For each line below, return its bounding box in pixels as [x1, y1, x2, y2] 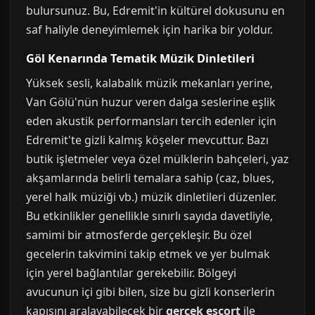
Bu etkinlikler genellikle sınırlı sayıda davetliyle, [26, 208, 273, 224]
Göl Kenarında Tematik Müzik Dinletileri [26, 51, 255, 66]
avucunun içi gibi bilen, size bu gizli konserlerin [26, 284, 275, 300]
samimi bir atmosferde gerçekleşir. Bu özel [26, 227, 252, 243]
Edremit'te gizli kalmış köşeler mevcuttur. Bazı [26, 132, 269, 148]
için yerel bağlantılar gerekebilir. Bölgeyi [26, 265, 236, 281]
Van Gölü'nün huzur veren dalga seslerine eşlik [26, 94, 276, 110]
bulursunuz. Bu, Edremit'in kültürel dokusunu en [26, 3, 285, 18]
